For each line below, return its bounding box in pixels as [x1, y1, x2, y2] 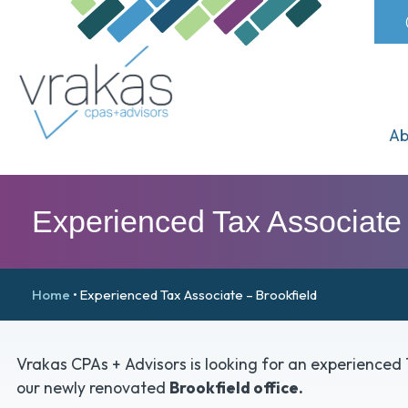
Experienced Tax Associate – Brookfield [80, 285, 318, 303]
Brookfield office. [168, 377, 303, 399]
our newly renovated [15, 377, 169, 399]
